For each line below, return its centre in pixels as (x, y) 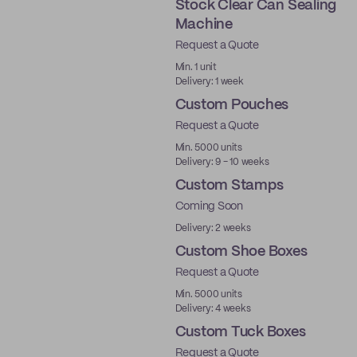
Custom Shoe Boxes (241, 252)
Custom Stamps (229, 186)
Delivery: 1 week (209, 82)
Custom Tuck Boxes (240, 332)
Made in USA (122, 290)
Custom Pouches (232, 105)
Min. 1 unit (196, 67)
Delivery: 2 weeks (213, 228)
